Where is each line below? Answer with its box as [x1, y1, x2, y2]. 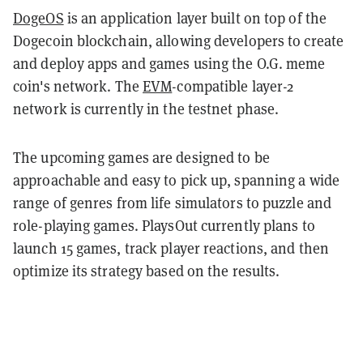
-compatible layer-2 [172, 77, 294, 96]
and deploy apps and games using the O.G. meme [13, 54, 326, 74]
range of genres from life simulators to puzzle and [13, 194, 332, 213]
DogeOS [13, 9, 64, 28]
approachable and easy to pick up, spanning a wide [13, 171, 340, 190]
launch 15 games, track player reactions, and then [13, 239, 329, 258]
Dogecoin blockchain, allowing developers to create [13, 32, 344, 51]
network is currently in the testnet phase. [13, 100, 280, 119]
